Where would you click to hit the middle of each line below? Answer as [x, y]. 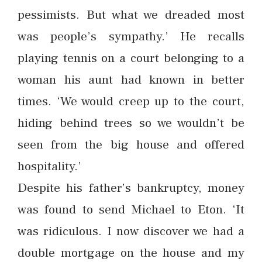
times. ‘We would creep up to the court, [131, 101]
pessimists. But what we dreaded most [131, 15]
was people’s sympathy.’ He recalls [131, 36]
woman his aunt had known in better [131, 80]
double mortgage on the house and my [131, 253]
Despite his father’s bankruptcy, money [131, 188]
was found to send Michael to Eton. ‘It [131, 209]
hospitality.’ [49, 166]
